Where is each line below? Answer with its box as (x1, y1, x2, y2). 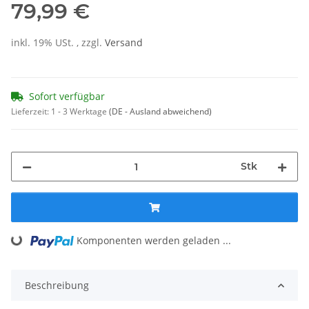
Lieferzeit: (11, 106, 51, 118)
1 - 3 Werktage (51, 106, 109, 118)
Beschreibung (25, 279, 89, 292)
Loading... (11, 220, 58, 250)
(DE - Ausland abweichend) (109, 106, 212, 118)
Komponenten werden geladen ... (77, 234, 232, 248)
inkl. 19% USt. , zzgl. (11, 36, 105, 50)
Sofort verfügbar (29, 90, 105, 103)
